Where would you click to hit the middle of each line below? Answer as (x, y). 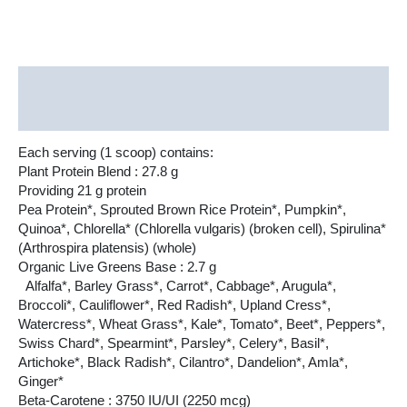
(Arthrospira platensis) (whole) (107, 248)
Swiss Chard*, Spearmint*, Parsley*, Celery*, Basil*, (174, 344)
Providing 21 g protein (82, 191)
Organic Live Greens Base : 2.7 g (117, 268)
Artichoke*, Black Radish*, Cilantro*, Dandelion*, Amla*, (183, 363)
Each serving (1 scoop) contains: (116, 153)
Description (55, 81)
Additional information (89, 114)
